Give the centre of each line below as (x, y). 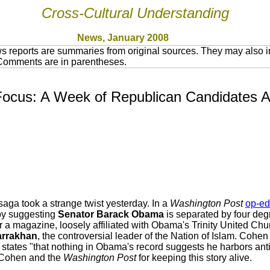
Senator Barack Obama (111, 214)
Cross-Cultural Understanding (135, 13)
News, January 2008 (123, 38)
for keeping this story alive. (198, 258)
